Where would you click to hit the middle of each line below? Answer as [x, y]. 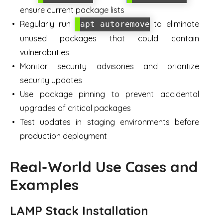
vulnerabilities [45, 52]
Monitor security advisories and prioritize [110, 66]
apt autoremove [115, 24]
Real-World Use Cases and [104, 167]
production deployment [63, 136]
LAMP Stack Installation [79, 211]
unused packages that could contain [110, 38]
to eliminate [174, 24]
